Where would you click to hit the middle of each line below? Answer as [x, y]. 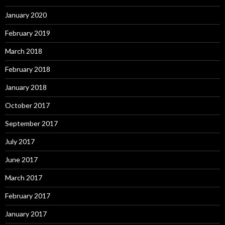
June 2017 [21, 159]
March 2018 [24, 51]
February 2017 [28, 196]
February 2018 [28, 69]
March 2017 [24, 178]
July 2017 [20, 141]
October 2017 [27, 105]
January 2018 [26, 87]
